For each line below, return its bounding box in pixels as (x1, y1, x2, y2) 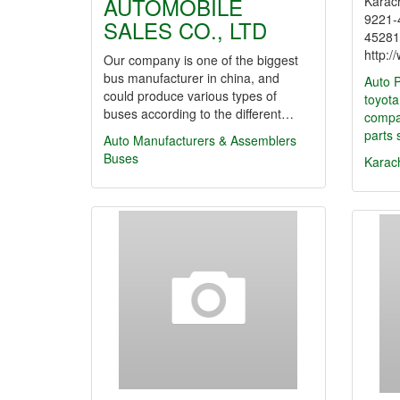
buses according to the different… (104, 104, 294, 122)
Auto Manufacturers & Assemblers (104, 131, 296, 149)
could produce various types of (104, 87, 277, 104)
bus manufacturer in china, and (104, 69, 279, 87)
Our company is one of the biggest (104, 51, 298, 69)
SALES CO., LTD (104, 14, 267, 46)
